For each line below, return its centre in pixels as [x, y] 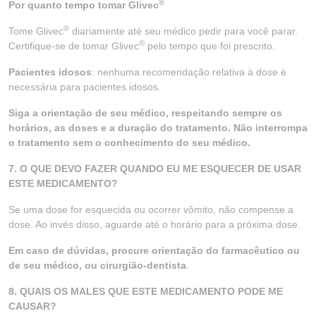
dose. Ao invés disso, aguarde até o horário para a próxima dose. [154, 224]
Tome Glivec [36, 31]
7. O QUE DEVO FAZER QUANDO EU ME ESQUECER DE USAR [155, 169]
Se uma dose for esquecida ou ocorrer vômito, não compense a [151, 209]
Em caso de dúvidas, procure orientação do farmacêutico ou [154, 250]
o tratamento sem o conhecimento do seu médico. [129, 142]
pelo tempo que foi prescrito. [210, 46]
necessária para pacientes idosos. [85, 87]
